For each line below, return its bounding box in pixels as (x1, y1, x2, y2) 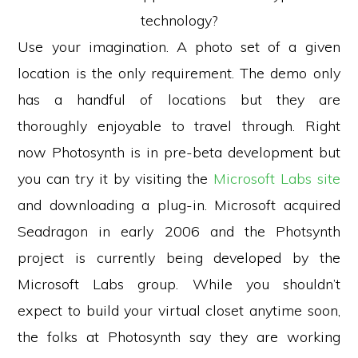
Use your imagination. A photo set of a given (18, 38, 340, 56)
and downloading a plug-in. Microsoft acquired (18, 196, 340, 214)
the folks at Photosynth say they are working (18, 328, 340, 346)
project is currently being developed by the (18, 249, 340, 267)
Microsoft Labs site (213, 169, 340, 188)
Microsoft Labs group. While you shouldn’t (18, 275, 340, 293)
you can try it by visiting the (18, 169, 213, 188)
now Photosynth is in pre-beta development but (18, 143, 340, 161)
